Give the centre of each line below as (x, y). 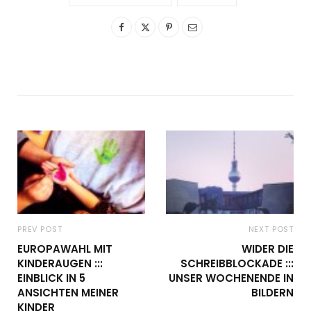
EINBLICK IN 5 (51, 278)
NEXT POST (271, 229)
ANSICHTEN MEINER (68, 293)
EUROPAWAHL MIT (65, 249)
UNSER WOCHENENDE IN (231, 278)
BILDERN (272, 293)
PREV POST (40, 229)
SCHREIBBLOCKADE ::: (237, 264)
